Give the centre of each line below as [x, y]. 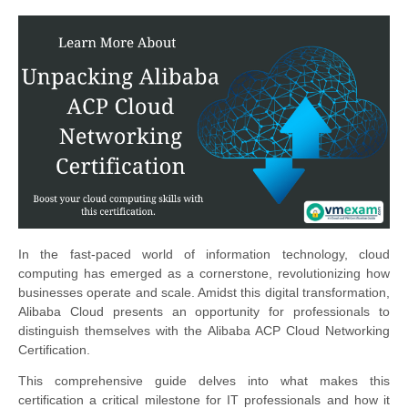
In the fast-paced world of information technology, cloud [204, 255]
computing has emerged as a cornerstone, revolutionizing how [204, 274]
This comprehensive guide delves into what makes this [204, 381]
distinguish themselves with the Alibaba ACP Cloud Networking [204, 331]
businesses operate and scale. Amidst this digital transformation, [204, 293]
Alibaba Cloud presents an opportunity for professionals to [204, 312]
